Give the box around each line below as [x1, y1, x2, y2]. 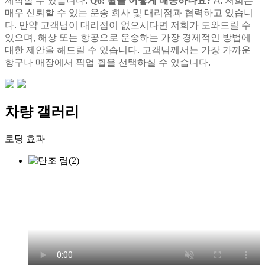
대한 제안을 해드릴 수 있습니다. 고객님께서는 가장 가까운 [5, 45, 251, 56]
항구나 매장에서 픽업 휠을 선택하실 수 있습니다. [5, 57, 211, 68]
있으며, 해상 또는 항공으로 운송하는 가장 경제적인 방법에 [5, 33, 251, 43]
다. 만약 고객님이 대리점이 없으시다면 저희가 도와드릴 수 [5, 20, 251, 31]
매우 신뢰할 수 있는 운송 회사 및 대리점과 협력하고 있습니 [5, 8, 253, 18]
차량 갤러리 [5, 104, 79, 120]
